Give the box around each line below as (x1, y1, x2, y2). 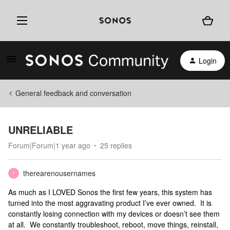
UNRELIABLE (8, 122, 73, 137)
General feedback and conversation (15, 88, 131, 98)
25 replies (100, 140, 132, 150)
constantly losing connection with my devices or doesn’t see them (8, 208, 220, 219)
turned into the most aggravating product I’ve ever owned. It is (8, 198, 212, 208)
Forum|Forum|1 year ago (8, 140, 90, 150)
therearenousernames (23, 168, 95, 178)
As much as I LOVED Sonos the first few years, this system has (8, 187, 212, 197)
